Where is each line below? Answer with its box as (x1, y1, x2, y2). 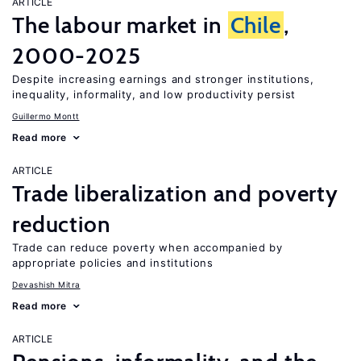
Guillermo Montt (12, 111, 80, 121)
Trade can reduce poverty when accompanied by (12, 241, 283, 254)
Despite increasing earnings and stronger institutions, (12, 73, 314, 85)
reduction (12, 210, 111, 238)
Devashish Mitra (12, 280, 81, 289)
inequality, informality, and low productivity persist (12, 88, 297, 101)
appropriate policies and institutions (12, 256, 214, 269)
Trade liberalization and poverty (12, 180, 338, 207)
